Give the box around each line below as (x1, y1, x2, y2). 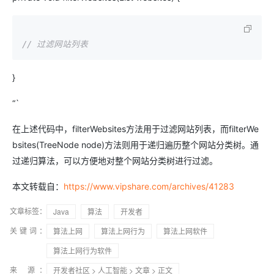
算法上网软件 (163, 226, 207, 236)
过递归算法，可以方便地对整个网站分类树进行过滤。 (12, 155, 218, 166)
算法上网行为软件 (53, 245, 112, 256)
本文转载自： (12, 181, 64, 191)
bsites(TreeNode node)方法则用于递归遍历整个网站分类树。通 (12, 139, 259, 150)
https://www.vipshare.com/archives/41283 (64, 181, 234, 191)
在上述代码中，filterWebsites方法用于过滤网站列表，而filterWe (12, 124, 259, 134)
